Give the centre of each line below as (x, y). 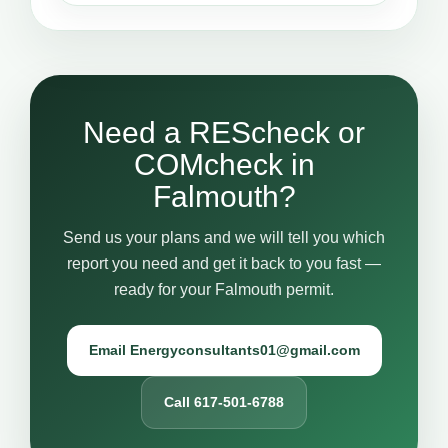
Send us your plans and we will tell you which (224, 237)
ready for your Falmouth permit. (224, 289)
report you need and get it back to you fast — (224, 263)
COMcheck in (224, 164)
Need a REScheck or (224, 132)
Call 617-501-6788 (224, 402)
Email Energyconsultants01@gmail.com (224, 350)
